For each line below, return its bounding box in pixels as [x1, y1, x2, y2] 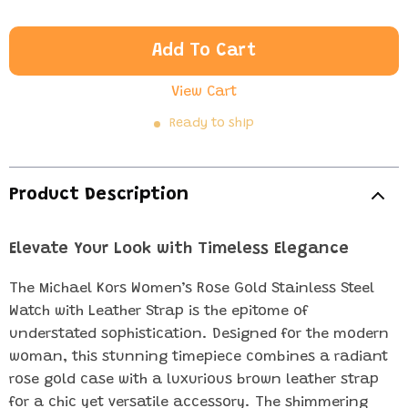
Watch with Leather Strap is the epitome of [9, 304, 309, 319]
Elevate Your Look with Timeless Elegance [9, 241, 349, 258]
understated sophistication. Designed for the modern [9, 327, 389, 342]
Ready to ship [169, 117, 254, 130]
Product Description [9, 186, 189, 204]
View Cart [171, 85, 237, 99]
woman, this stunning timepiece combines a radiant [9, 350, 388, 364]
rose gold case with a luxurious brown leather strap [9, 372, 379, 387]
